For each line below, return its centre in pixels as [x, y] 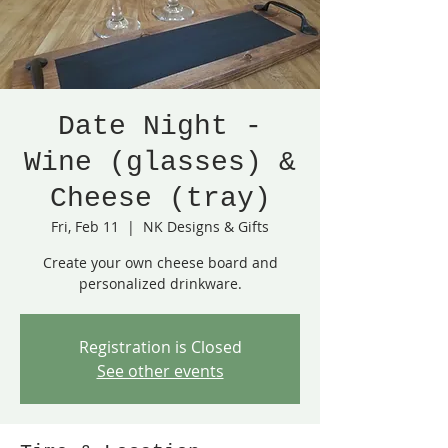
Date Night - [160, 126]
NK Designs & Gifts [206, 226]
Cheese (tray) [160, 198]
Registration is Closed [160, 347]
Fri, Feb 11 [85, 226]
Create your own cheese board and [160, 262]
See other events [160, 371]
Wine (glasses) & [160, 162]
